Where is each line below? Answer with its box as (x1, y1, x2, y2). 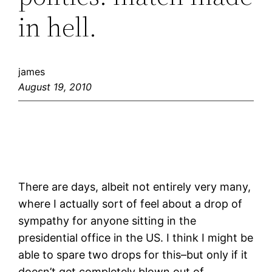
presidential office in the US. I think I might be (18, 231, 254, 245)
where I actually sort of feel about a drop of (18, 197, 243, 211)
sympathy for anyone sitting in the (18, 214, 197, 228)
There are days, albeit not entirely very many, (18, 180, 251, 194)
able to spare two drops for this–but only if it (18, 248, 248, 262)
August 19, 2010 (18, 81, 92, 93)
